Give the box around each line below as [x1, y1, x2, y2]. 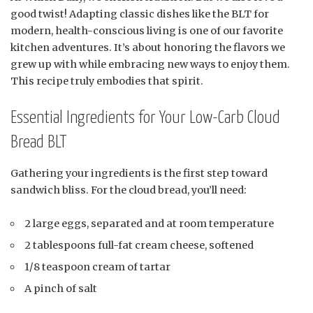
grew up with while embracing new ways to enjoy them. [10, 58, 290, 71]
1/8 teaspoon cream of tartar [24, 261, 171, 274]
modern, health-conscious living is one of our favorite [10, 24, 283, 38]
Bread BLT [10, 134, 66, 152]
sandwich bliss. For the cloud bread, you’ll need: [10, 184, 247, 197]
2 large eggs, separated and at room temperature [24, 217, 275, 231]
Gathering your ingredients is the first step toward [10, 167, 268, 180]
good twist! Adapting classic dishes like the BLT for [10, 8, 269, 21]
